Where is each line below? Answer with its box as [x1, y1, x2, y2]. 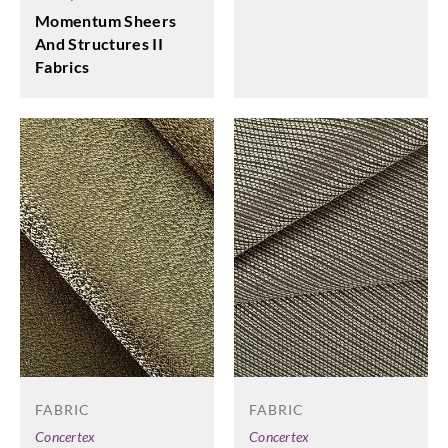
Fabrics [35, 57, 90, 77]
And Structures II [35, 34, 164, 54]
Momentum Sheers [35, 11, 177, 31]
